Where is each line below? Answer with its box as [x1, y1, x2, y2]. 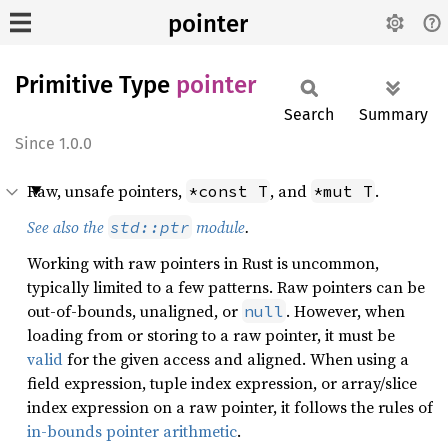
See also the [27, 216, 108, 238]
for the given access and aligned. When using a [63, 348, 409, 370]
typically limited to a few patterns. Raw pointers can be [27, 276, 425, 298]
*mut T [313, 181, 373, 201]
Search [284, 105, 334, 124]
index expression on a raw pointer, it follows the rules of [27, 396, 433, 418]
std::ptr [110, 217, 190, 237]
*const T [188, 181, 268, 201]
